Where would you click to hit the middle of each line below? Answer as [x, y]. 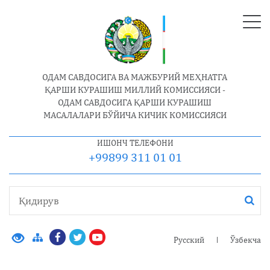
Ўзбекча [246, 240]
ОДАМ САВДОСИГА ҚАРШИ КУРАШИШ [135, 102]
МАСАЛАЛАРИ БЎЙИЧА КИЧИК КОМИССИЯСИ [135, 115]
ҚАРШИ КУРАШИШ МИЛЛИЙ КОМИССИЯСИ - [135, 90]
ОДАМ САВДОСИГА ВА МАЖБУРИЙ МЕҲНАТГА [135, 77]
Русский [189, 240]
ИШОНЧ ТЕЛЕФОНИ [135, 143]
